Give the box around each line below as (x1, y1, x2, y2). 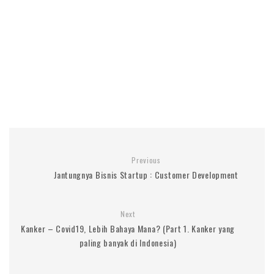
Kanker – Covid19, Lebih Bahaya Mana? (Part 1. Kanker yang (21, 221, 235, 235)
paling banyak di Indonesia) (79, 235, 177, 249)
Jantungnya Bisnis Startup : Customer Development (54, 168, 239, 181)
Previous (131, 154, 161, 165)
